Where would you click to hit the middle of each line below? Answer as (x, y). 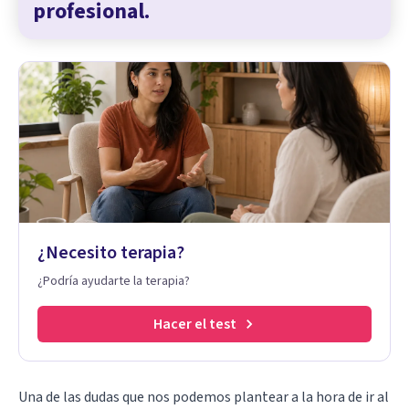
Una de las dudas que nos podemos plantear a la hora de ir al (204, 397)
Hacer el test (194, 324)
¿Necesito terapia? (111, 252)
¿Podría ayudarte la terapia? (114, 281)
